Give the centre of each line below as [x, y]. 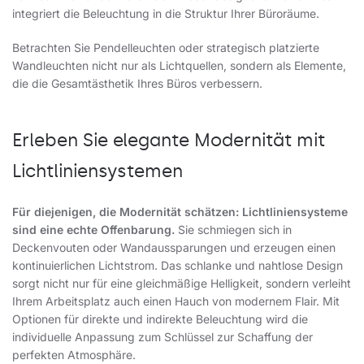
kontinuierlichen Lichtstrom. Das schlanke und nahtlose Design [178, 265]
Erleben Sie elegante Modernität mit [169, 140]
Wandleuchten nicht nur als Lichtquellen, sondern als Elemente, [179, 65]
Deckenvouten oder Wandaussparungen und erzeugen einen [174, 247]
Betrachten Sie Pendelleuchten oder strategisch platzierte [166, 48]
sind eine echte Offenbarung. [93, 230]
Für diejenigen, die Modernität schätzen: [127, 212]
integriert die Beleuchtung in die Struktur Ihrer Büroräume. [166, 13]
